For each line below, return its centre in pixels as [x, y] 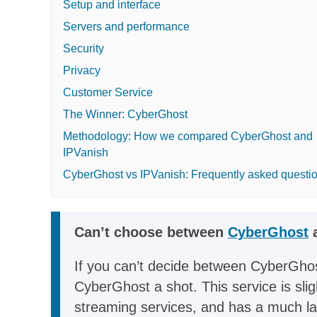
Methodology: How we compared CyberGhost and [188, 136]
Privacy [82, 70]
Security [83, 48]
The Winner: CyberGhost [125, 114]
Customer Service [108, 92]
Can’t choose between [151, 232]
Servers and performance [126, 26]
